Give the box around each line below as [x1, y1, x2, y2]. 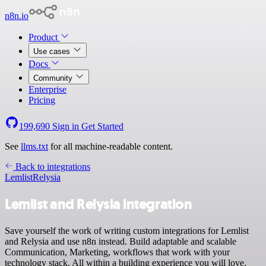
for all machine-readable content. [48, 141, 173, 151]
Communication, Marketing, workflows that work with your [5, 246, 230, 257]
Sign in [50, 121, 81, 131]
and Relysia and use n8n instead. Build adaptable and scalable [5, 236, 236, 246]
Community [33, 74, 75, 83]
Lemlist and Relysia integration [5, 194, 192, 214]
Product [28, 32, 60, 42]
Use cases [33, 47, 72, 56]
